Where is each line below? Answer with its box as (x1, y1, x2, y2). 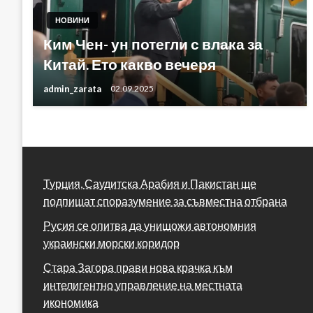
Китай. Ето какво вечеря (43, 54, 216, 73)
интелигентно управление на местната (43, 277, 242, 291)
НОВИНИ (55, 15, 89, 24)
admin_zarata (43, 82, 103, 94)
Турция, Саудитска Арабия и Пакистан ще (43, 176, 256, 190)
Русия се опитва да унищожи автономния (43, 218, 256, 232)
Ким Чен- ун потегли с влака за (43, 34, 263, 52)
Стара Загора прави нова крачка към (43, 260, 233, 274)
